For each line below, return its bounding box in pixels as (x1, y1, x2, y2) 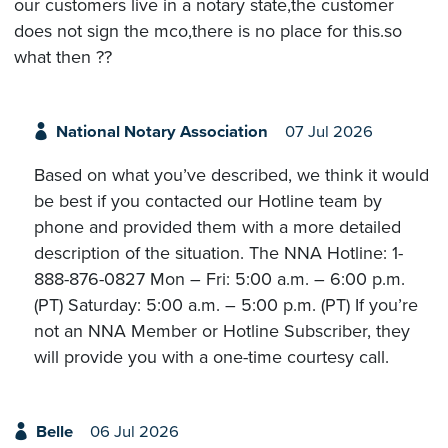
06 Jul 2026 (89, 421, 179, 442)
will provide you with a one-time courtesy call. (34, 345, 389, 368)
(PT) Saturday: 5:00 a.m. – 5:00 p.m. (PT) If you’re (34, 293, 418, 316)
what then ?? (14, 46, 112, 69)
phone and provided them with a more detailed (34, 215, 401, 238)
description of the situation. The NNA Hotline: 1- (34, 241, 403, 264)
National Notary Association (55, 122, 268, 143)
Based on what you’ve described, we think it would (34, 163, 429, 186)
